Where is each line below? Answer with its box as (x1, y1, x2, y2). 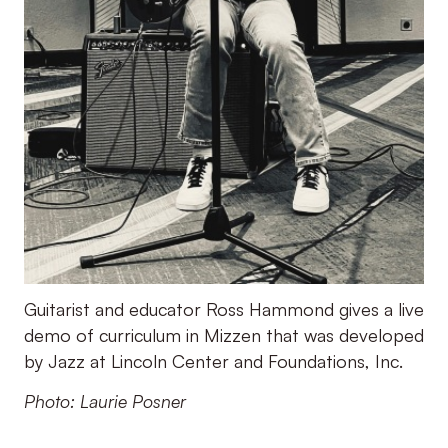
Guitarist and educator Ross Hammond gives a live (23, 297, 424, 320)
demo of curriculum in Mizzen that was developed (23, 323, 424, 346)
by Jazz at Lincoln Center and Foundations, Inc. (23, 349, 403, 372)
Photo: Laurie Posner (23, 390, 186, 413)
